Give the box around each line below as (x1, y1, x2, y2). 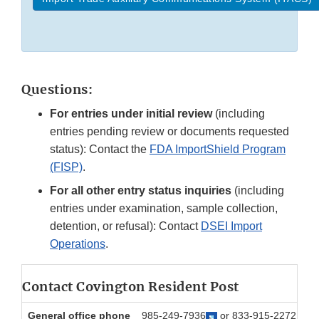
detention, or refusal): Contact (50, 220, 201, 233)
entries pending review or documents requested (50, 125, 289, 138)
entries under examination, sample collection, (50, 202, 278, 215)
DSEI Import (201, 220, 262, 233)
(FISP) (50, 161, 83, 174)
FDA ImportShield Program (150, 143, 286, 156)
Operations (50, 238, 105, 251)
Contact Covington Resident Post (22, 278, 239, 296)
